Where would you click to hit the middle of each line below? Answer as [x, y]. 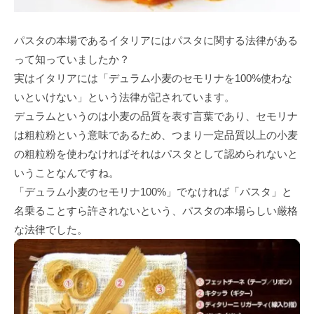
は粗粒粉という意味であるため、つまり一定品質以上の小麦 [156, 135]
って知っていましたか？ [72, 59]
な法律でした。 [51, 229]
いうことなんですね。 [67, 172]
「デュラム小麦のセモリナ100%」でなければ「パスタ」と [153, 191]
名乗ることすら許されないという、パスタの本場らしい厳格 [156, 210]
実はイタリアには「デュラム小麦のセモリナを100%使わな [153, 78]
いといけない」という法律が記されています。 [124, 97]
